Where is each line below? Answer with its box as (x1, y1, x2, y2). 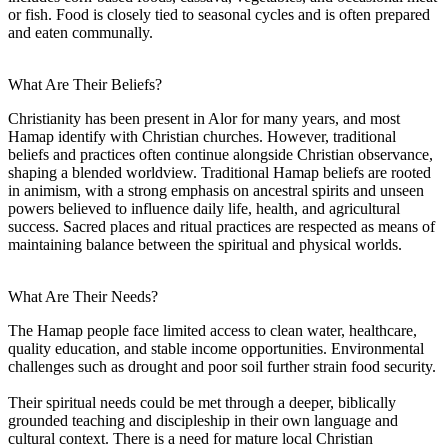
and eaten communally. (8, 23, 153, 41)
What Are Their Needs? (8, 287, 158, 305)
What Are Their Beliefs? (8, 75, 162, 93)
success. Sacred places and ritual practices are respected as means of (8, 217, 435, 235)
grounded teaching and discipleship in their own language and (8, 411, 398, 429)
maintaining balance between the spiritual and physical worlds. (8, 235, 402, 253)
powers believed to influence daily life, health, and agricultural (8, 199, 400, 217)
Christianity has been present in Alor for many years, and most (8, 109, 400, 127)
